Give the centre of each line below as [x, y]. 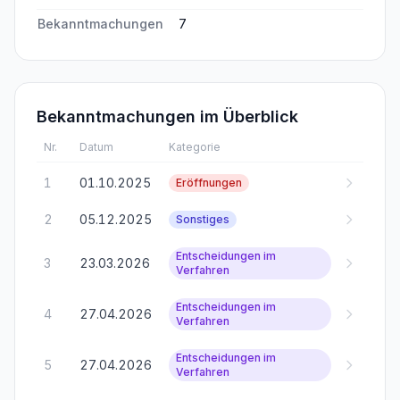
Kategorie [195, 147]
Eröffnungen [209, 183]
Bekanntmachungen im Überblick [167, 117]
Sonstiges [203, 219]
